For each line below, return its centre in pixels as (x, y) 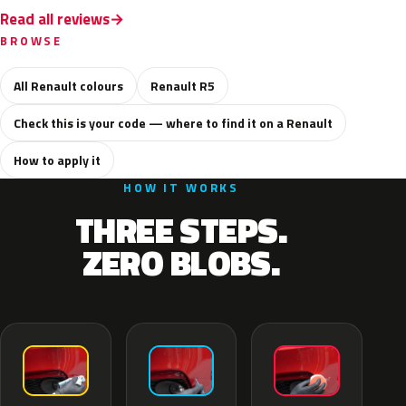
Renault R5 (183, 86)
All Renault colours (68, 86)
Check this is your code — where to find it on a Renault (173, 123)
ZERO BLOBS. (181, 263)
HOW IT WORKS (181, 188)
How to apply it (57, 160)
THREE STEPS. (181, 230)
